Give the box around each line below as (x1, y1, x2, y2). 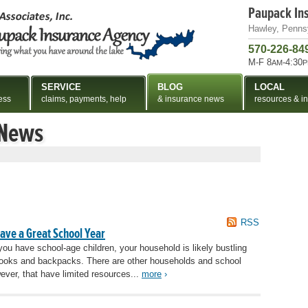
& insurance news (157, 94, 224, 104)
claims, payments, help (41, 94, 126, 104)
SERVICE (41, 82, 81, 92)
